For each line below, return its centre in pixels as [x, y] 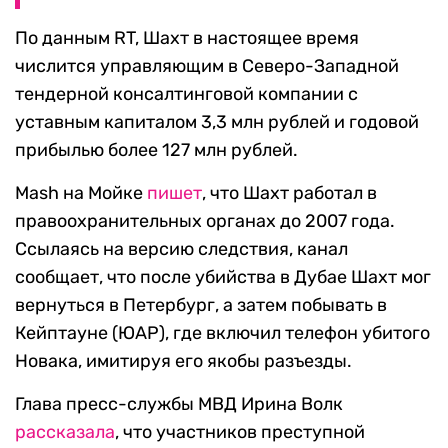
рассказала [65, 432]
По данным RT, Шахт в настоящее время [187, 38]
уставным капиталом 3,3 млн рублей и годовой [217, 122]
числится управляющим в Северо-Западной [207, 66]
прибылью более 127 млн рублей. [156, 150]
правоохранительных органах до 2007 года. [205, 221]
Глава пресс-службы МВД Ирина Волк [179, 404]
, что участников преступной [240, 432]
